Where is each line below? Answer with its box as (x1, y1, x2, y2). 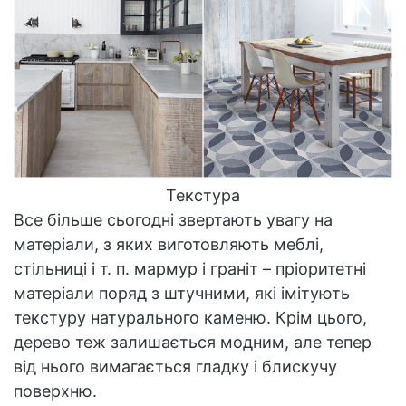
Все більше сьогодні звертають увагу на (14, 210, 333, 230)
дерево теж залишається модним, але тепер (14, 333, 372, 353)
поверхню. (14, 382, 97, 401)
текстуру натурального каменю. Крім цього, (14, 308, 367, 328)
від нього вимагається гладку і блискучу (14, 357, 337, 377)
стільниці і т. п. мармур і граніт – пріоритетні (14, 259, 366, 279)
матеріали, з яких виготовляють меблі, (14, 235, 324, 255)
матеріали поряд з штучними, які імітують (14, 284, 350, 304)
